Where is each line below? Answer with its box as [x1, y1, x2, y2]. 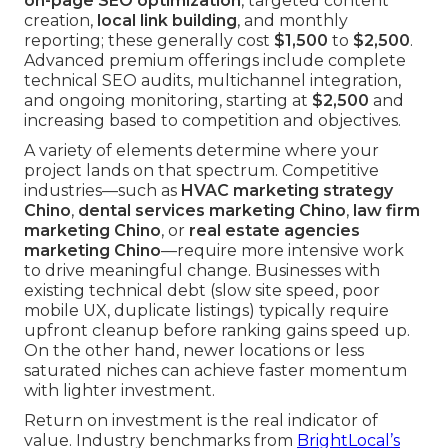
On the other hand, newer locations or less [24, 341, 364, 361]
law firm [353, 201, 420, 221]
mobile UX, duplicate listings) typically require [24, 301, 389, 321]
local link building [97, 11, 237, 31]
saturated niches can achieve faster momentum [24, 361, 407, 381]
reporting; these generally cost [24, 31, 274, 51]
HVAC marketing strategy [181, 181, 393, 201]
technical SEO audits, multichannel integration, [24, 71, 401, 91]
